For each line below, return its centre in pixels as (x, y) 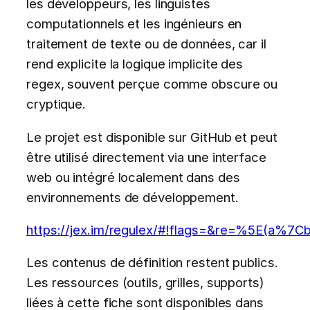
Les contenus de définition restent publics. (152, 263)
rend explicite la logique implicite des (135, 64)
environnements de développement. (133, 197)
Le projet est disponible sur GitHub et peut (152, 137)
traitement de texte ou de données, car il (146, 44)
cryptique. (56, 104)
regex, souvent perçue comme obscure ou (152, 84)
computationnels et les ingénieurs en (134, 24)
